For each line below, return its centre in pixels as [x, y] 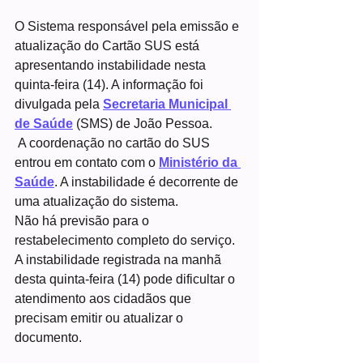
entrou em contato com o [87, 162]
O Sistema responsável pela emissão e [128, 26]
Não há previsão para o [83, 220]
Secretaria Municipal [167, 104]
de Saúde [44, 123]
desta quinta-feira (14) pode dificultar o [126, 279]
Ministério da [200, 162]
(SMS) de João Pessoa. [143, 123]
